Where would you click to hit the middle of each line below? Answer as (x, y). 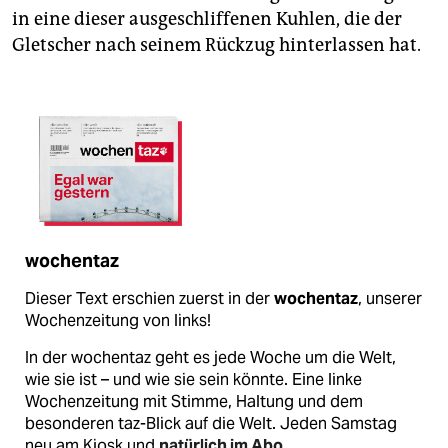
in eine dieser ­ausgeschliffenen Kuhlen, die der (207, 19)
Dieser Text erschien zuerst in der (149, 299)
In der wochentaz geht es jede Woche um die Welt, (210, 358)
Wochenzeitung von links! (118, 321)
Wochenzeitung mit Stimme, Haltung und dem (194, 402)
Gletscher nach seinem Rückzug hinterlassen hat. (216, 45)
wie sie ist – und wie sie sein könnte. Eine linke (193, 380)
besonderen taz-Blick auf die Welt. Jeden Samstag (211, 424)
